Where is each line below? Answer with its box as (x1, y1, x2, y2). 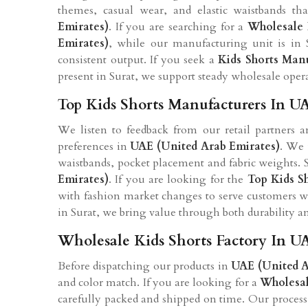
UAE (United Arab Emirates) (130, 138, 280, 154)
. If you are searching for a (109, 19, 248, 34)
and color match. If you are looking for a (58, 274, 261, 290)
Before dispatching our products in (58, 258, 232, 274)
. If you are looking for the (109, 171, 247, 187)
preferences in (58, 138, 131, 154)
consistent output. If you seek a (58, 52, 219, 67)
